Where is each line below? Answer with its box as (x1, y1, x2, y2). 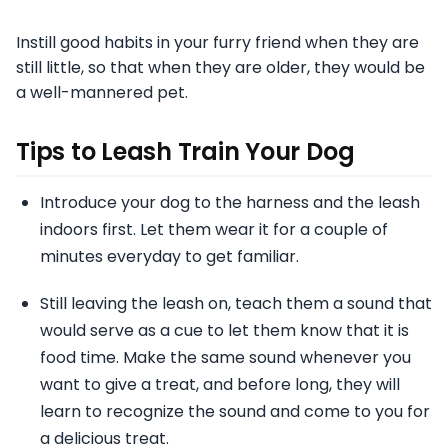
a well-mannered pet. (16, 81, 188, 105)
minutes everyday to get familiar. (40, 245, 299, 269)
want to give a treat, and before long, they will (40, 373, 400, 397)
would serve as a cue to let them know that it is (40, 319, 409, 343)
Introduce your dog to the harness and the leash (40, 191, 420, 215)
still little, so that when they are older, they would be (16, 56, 425, 80)
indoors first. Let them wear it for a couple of (40, 218, 388, 242)
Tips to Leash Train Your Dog (16, 135, 355, 169)
